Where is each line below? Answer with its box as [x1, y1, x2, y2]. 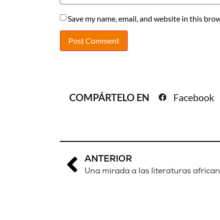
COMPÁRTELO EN [69, 91, 151, 104]
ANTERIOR [84, 153, 132, 165]
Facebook [173, 91, 214, 104]
